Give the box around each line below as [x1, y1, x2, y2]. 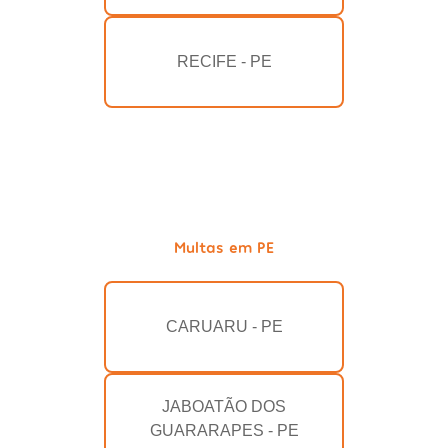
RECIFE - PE [176, 53, 272, 71]
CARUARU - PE [165, 318, 283, 336]
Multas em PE [174, 237, 274, 257]
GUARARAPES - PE [149, 422, 299, 440]
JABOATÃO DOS [162, 398, 286, 416]
